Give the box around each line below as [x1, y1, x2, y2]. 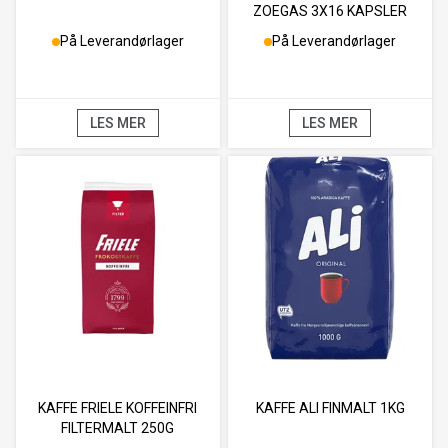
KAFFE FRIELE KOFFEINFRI [38, 400, 198, 417]
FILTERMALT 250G [61, 420, 175, 437]
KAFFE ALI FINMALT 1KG [255, 400, 405, 417]
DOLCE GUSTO [284, 23, 377, 40]
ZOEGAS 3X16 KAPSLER [253, 3, 408, 20]
